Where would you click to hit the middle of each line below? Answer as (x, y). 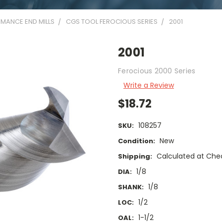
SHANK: (131, 187)
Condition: (137, 141)
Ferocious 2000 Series (157, 71)
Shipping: (135, 157)
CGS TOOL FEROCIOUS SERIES (112, 22)
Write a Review (148, 85)
